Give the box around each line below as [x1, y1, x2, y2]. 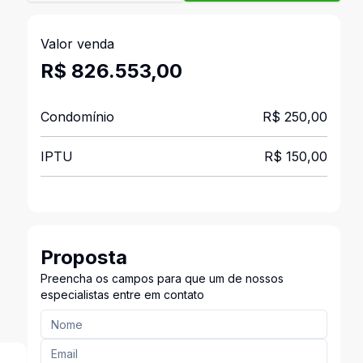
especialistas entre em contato [40, 288, 204, 301]
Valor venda [40, 36, 114, 52]
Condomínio [40, 109, 114, 125]
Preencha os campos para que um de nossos [40, 271, 284, 285]
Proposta [40, 246, 127, 269]
